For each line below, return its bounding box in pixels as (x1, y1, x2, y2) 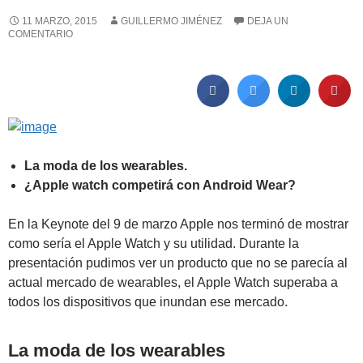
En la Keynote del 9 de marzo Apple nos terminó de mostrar (8, 216, 348, 231)
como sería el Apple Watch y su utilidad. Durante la (8, 236, 299, 250)
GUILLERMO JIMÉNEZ (121, 15, 222, 27)
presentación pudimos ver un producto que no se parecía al (8, 255, 348, 270)
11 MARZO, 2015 (22, 15, 97, 27)
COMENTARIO (8, 28, 73, 40)
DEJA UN (247, 15, 288, 27)
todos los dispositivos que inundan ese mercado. (8, 294, 288, 309)
